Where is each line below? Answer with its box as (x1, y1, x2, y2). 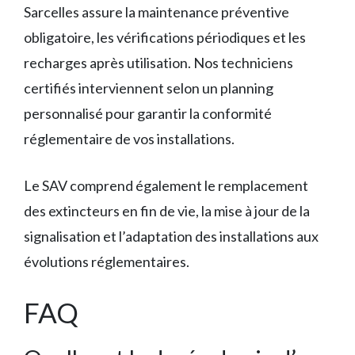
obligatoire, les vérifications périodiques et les (24, 29, 306, 47)
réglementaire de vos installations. (24, 130, 235, 148)
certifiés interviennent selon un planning (24, 79, 273, 97)
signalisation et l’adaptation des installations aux (24, 227, 319, 246)
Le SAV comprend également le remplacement (24, 177, 308, 195)
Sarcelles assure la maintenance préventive (24, 3, 289, 21)
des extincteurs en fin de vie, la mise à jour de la (24, 202, 310, 220)
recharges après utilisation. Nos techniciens (24, 54, 293, 72)
